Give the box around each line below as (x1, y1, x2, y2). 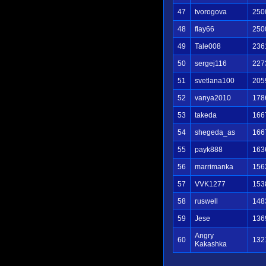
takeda (195, 111, 217, 119)
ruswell (195, 197, 218, 205)
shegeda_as (195, 128, 235, 137)
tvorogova (195, 8, 227, 16)
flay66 (195, 25, 214, 33)
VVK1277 (195, 180, 226, 188)
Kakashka (195, 240, 227, 248)
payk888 (195, 145, 223, 154)
